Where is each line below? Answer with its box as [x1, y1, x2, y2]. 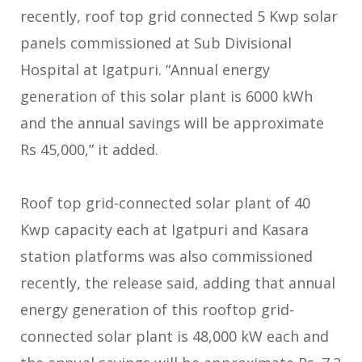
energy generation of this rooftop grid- [20, 300, 294, 320]
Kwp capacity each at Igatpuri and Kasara [20, 220, 309, 240]
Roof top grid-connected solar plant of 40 [20, 193, 310, 213]
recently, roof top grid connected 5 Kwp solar [20, 6, 338, 26]
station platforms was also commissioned [20, 246, 313, 267]
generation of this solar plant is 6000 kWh [20, 86, 313, 106]
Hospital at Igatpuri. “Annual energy [20, 59, 270, 79]
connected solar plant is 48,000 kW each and [20, 326, 329, 347]
